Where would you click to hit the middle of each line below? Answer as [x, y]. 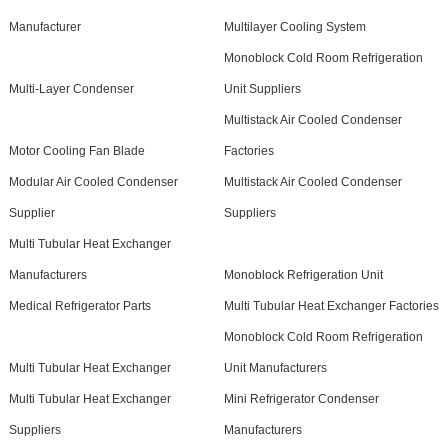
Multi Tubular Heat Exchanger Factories [331, 306]
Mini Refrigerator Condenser [301, 399]
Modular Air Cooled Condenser [93, 182]
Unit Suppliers [262, 89]
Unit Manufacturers [275, 368]
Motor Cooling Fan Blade [76, 151]
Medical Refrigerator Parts [79, 306]
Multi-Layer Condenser [71, 89]
